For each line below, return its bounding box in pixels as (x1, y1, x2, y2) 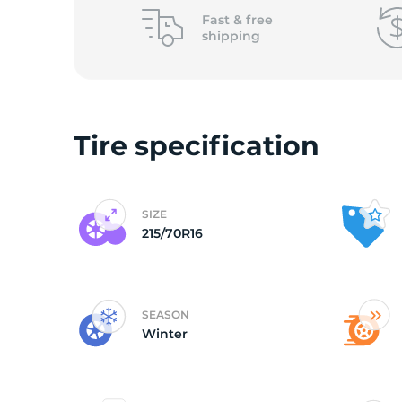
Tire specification (74, 129, 319, 162)
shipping (201, 28, 260, 44)
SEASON (142, 308, 189, 321)
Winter (142, 326, 188, 342)
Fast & (201, 12, 246, 28)
